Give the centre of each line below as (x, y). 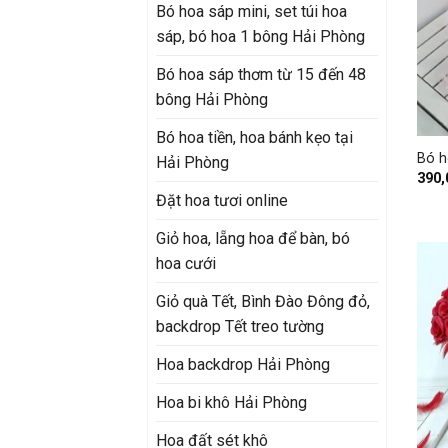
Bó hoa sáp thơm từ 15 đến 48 (261, 74)
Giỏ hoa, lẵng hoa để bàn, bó (253, 238)
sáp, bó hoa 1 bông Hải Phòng (260, 36)
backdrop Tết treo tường (240, 326)
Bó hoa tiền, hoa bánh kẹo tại (254, 137)
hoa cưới (186, 263)
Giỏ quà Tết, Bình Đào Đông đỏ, (263, 301)
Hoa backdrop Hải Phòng (243, 364)
